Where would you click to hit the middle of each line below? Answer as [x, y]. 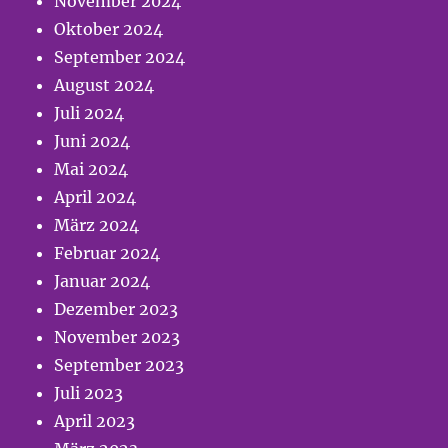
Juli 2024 [89, 113]
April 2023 [95, 421]
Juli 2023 [89, 393]
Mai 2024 [91, 169]
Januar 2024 [102, 281]
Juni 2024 [92, 141]
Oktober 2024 [109, 29]
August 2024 [104, 85]
